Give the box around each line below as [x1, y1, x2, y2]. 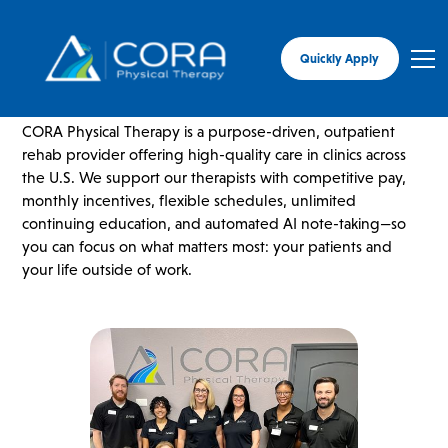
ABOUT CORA [22, 62, 211, 99]
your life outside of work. [22, 259, 193, 279]
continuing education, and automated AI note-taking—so [22, 213, 407, 233]
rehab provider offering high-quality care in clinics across [22, 144, 407, 164]
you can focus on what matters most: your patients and [22, 236, 393, 256]
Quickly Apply [300, 50, 380, 66]
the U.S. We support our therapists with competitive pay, [22, 167, 407, 187]
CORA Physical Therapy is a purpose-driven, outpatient [22, 121, 396, 141]
